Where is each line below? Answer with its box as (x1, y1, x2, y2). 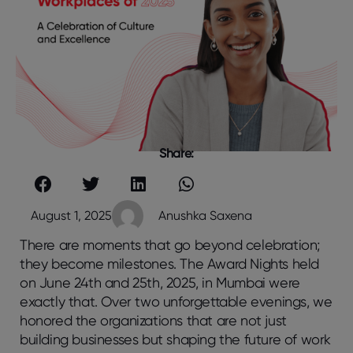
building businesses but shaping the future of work (20, 331, 332, 348)
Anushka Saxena (158, 208, 252, 224)
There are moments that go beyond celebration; (20, 236, 321, 254)
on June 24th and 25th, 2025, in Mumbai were (20, 274, 300, 292)
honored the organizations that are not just (20, 312, 287, 329)
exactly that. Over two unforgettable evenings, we (20, 293, 333, 310)
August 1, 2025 (31, 208, 112, 224)
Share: (159, 145, 194, 161)
